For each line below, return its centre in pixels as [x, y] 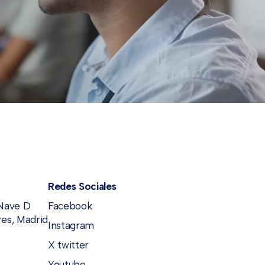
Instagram [71, 225]
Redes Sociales [82, 186]
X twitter [68, 245]
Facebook [70, 206]
